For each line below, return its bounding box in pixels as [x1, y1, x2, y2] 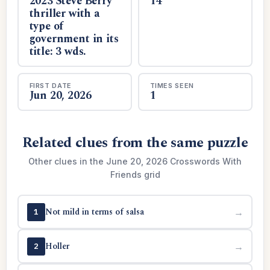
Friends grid [110, 169, 160, 180]
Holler [45, 239, 69, 253]
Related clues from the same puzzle [22, 132, 248, 154]
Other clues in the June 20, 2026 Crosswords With [28, 156, 242, 166]
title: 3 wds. [29, 43, 87, 60]
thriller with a [29, 5, 100, 22]
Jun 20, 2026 [29, 87, 92, 104]
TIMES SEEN [149, 81, 195, 90]
